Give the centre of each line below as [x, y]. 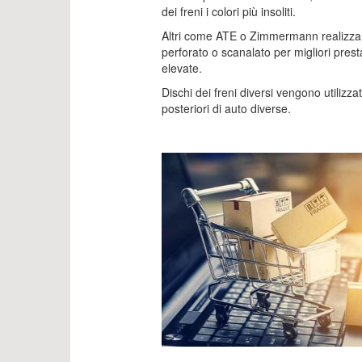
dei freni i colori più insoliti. [228, 11]
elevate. [181, 68]
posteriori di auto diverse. [226, 108]
